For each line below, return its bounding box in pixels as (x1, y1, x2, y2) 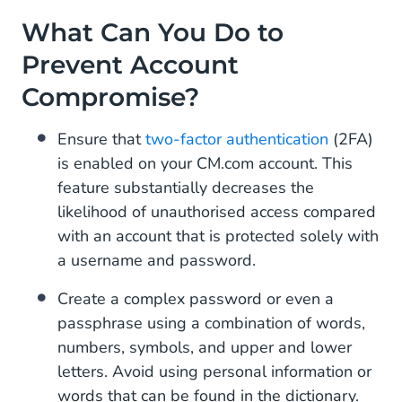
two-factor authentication (145, 127, 328, 150)
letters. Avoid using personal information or (57, 360, 371, 382)
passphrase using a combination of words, (57, 311, 365, 334)
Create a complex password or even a (57, 287, 334, 310)
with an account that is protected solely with (57, 224, 379, 247)
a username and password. (57, 249, 256, 271)
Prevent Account (22, 48, 239, 80)
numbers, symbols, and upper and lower (57, 336, 352, 358)
